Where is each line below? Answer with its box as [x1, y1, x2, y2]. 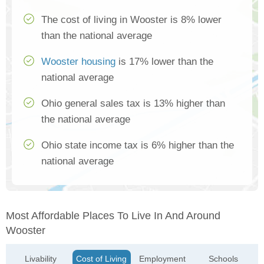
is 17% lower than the [115, 56, 213, 68]
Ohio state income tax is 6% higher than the [41, 140, 234, 151]
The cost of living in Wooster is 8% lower [41, 14, 222, 26]
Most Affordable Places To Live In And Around [6, 210, 220, 222]
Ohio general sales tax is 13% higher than [41, 98, 225, 110]
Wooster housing [41, 56, 115, 68]
